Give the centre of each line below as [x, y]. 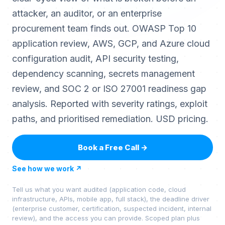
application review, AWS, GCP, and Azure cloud [111, 43]
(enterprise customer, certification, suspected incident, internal [112, 208]
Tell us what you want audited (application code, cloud [99, 189]
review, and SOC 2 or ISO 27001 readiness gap [109, 89]
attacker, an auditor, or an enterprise [87, 13]
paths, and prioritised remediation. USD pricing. [110, 119]
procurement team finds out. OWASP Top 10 [104, 28]
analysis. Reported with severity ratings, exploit [110, 104]
